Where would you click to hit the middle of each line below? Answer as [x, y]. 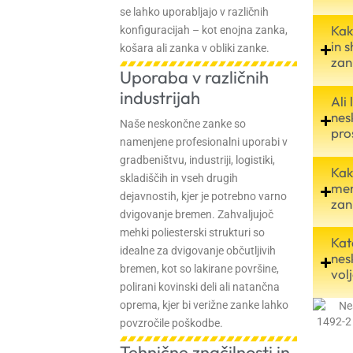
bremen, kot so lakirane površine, [199, 269]
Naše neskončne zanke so [183, 124]
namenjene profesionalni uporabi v [204, 142]
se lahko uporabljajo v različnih [194, 11]
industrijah [160, 97]
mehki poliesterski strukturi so [192, 233]
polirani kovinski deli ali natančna [200, 287]
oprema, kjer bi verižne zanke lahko [204, 305]
